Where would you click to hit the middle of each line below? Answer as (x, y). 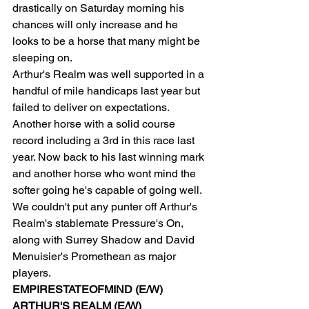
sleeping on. (42, 58)
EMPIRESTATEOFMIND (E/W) (88, 289)
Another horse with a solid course (95, 124)
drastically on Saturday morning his (100, 8)
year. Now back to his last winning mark (110, 157)
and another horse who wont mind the (106, 173)
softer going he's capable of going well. (107, 190)
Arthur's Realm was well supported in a (110, 74)
